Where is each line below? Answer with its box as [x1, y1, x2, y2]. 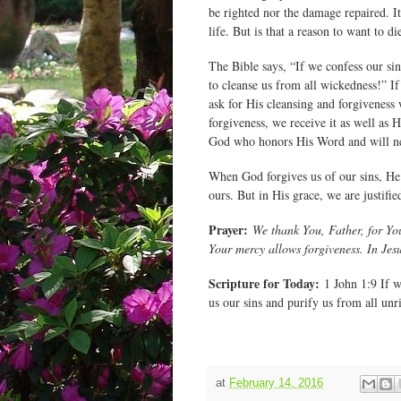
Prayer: [209, 220, 248, 240]
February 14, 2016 [229, 377, 323, 389]
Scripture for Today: [209, 274, 320, 294]
